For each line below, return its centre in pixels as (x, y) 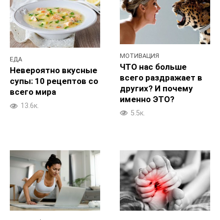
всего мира (33, 92)
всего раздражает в (161, 78)
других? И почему (156, 89)
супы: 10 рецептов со (54, 81)
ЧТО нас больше (153, 67)
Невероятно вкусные (54, 70)
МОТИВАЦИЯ (139, 55)
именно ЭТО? (147, 99)
